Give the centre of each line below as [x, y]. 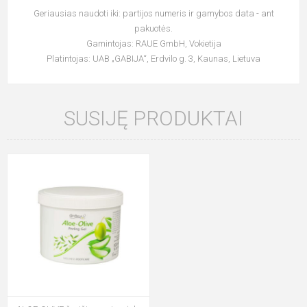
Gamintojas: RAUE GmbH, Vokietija [153, 44]
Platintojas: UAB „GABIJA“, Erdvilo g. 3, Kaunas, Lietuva [153, 59]
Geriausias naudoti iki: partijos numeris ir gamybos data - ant [153, 13]
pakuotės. [153, 28]
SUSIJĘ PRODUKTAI [153, 118]
